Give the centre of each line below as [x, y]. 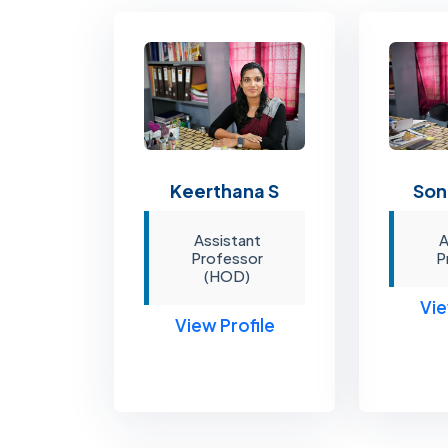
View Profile [224, 324]
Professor [227, 257]
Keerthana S [225, 190]
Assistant [227, 239]
